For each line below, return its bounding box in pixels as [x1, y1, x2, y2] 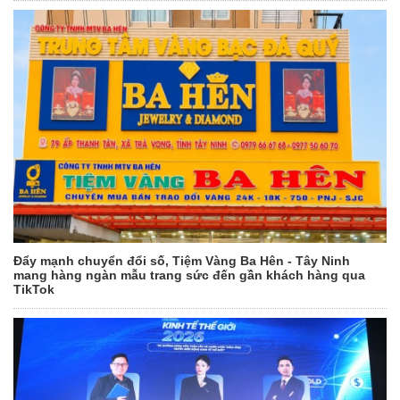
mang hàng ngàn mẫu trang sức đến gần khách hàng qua [13, 268, 365, 283]
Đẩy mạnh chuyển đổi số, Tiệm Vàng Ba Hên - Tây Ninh [13, 254, 350, 269]
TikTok [13, 282, 54, 297]
